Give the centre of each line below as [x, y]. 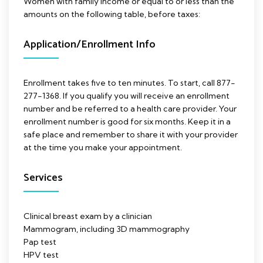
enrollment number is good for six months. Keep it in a [127, 121]
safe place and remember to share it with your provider [131, 134]
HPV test [41, 254]
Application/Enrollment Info [90, 44]
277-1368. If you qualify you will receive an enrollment [127, 95]
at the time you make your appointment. [103, 147]
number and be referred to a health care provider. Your [130, 108]
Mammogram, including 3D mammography [107, 229]
